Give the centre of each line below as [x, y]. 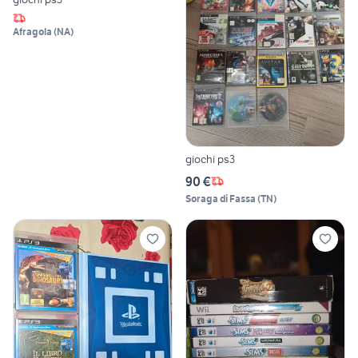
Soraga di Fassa [221, 198]
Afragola [32, 32]
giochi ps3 [210, 159]
